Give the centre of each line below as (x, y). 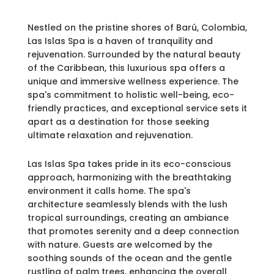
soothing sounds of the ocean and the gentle (129, 258)
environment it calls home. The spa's (109, 191)
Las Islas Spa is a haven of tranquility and (120, 41)
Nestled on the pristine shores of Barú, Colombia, (137, 28)
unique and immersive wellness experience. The (133, 81)
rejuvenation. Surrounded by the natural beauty (134, 54)
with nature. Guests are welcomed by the (120, 245)
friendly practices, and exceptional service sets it (137, 108)
